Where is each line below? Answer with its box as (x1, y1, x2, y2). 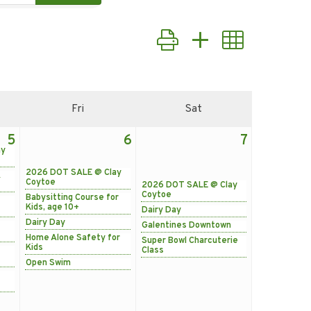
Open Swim (26, 257, 71, 269)
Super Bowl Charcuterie (142, 235, 238, 246)
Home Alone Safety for (26, 232, 120, 244)
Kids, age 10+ (26, 201, 79, 213)
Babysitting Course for (26, 192, 119, 203)
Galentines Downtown (142, 219, 231, 231)
